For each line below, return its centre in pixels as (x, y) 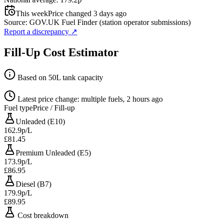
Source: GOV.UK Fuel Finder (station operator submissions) (97, 22)
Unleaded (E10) (40, 122)
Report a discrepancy (37, 31)
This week (32, 13)
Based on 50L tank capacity (59, 78)
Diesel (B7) (33, 184)
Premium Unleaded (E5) (53, 153)
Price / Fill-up (54, 108)
